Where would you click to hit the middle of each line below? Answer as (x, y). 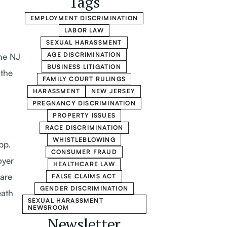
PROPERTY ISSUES (84, 115)
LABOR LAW (84, 30)
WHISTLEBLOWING (84, 140)
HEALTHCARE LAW (84, 164)
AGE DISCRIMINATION (84, 54)
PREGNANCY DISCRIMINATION (84, 103)
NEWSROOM (48, 207)
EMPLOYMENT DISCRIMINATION (84, 18)
